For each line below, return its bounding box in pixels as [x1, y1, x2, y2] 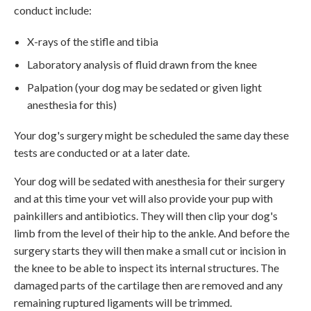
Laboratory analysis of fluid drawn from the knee [27, 57, 258, 71]
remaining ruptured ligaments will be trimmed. [14, 295, 232, 309]
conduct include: [14, 3, 92, 17]
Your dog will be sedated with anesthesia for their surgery [14, 174, 285, 187]
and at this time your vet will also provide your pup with [14, 191, 273, 205]
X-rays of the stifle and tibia [27, 34, 159, 48]
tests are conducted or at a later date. [14, 145, 190, 159]
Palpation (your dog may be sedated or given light [27, 80, 262, 94]
